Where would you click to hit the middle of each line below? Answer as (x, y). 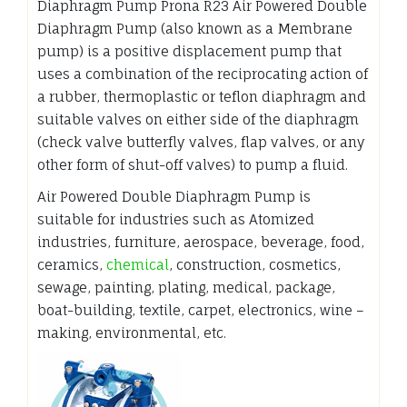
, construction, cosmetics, (255, 264)
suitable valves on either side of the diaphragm (198, 119)
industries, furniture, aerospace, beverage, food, (201, 242)
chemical (138, 264)
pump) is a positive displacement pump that (189, 51)
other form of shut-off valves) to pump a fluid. (193, 164)
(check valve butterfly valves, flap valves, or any (201, 142)
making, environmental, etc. (132, 333)
